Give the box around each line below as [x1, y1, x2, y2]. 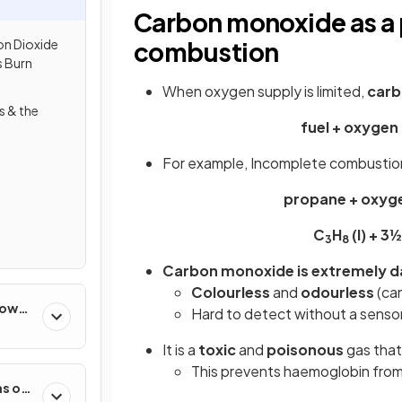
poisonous [267, 340, 344, 359]
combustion [134, 36, 279, 67]
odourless [301, 283, 374, 301]
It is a [162, 340, 198, 359]
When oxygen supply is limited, [162, 82, 367, 100]
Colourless [191, 283, 270, 301]
